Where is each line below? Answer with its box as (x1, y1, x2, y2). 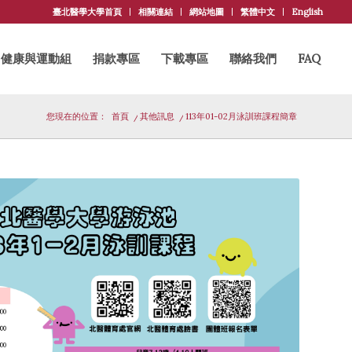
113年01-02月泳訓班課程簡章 (185, 111, 297, 122)
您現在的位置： (46, 111, 107, 122)
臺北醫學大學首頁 (53, 6, 123, 17)
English (291, 6, 324, 17)
